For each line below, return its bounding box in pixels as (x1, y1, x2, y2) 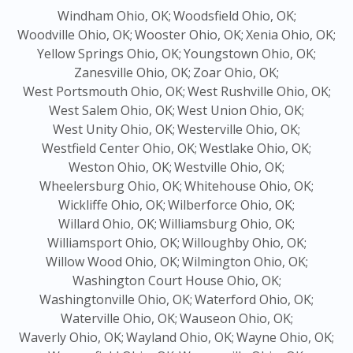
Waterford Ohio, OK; (195, 291, 314, 309)
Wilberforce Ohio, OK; (168, 196, 295, 214)
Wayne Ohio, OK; (236, 329, 334, 347)
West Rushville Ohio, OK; (187, 83, 331, 101)
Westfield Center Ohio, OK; (42, 139, 197, 158)
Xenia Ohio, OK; (246, 26, 336, 44)
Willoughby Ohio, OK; (181, 234, 307, 252)
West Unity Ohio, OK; (53, 121, 175, 139)
